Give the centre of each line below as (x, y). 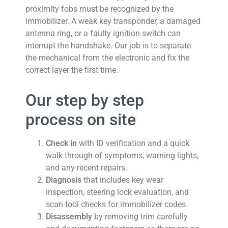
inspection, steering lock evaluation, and (117, 192)
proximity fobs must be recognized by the (99, 9)
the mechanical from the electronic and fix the (107, 58)
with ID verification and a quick (133, 143)
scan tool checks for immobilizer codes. (117, 204)
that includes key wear (122, 180)
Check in (61, 143)
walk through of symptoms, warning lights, (122, 155)
